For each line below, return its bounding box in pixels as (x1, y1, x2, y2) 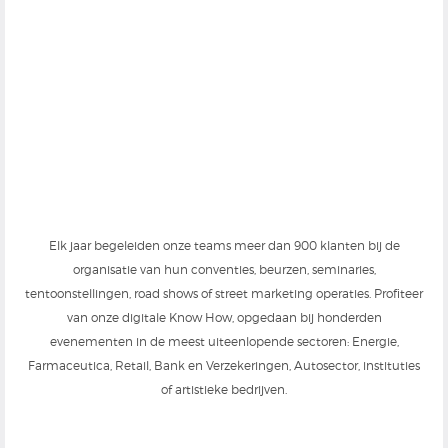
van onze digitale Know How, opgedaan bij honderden (66, 310, 382, 325)
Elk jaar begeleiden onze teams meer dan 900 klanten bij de (48, 238, 400, 253)
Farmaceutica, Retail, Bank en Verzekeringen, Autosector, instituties (28, 358, 420, 373)
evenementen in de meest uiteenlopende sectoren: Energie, (49, 334, 399, 349)
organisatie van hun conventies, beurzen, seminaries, (72, 262, 376, 277)
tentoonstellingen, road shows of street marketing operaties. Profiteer (25, 286, 423, 301)
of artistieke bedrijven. (161, 382, 287, 397)
